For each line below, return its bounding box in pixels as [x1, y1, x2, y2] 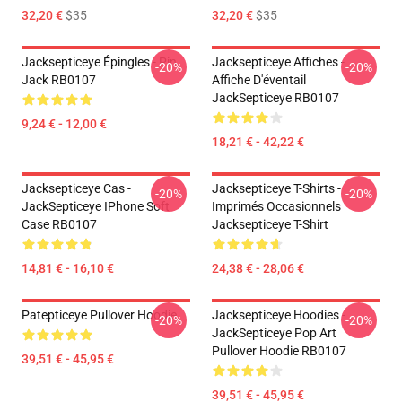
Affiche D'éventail [212, 73, 306, 87]
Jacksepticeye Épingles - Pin [22, 55, 177, 69]
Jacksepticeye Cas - [22, 181, 131, 196]
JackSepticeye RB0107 [212, 91, 339, 105]
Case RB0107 [22, 217, 97, 232]
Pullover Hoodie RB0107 [212, 344, 346, 358]
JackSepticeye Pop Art [212, 326, 336, 340]
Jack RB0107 [22, 73, 96, 87]
